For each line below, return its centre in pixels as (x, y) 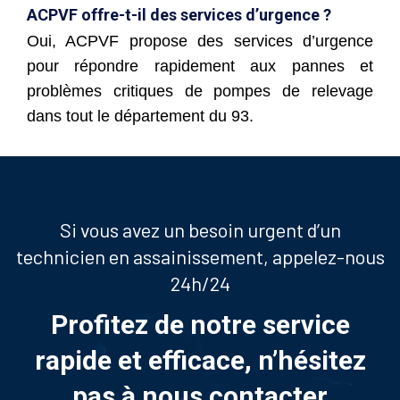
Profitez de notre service (200, 324)
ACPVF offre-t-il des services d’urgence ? (179, 14)
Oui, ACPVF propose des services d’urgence (200, 41)
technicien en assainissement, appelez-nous (200, 256)
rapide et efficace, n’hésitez (200, 360)
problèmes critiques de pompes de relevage (200, 91)
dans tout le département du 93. (140, 116)
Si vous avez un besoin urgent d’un (200, 229)
